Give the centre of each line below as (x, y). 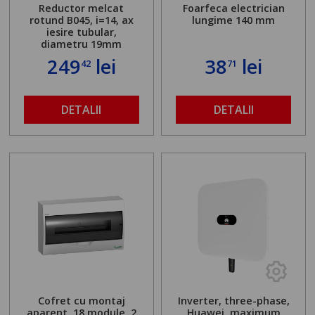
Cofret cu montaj (81, 300)
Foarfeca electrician (233, 8)
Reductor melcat (82, 8)
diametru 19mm (82, 44)
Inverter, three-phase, (233, 300)
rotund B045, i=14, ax (81, 20)
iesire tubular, (81, 32)
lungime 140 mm (234, 20)
